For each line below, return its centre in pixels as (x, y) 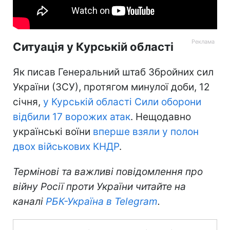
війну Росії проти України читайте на (99, 186)
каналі (29, 201)
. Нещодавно (161, 117)
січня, (28, 102)
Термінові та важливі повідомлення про (108, 171)
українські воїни (53, 131)
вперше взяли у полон (146, 131)
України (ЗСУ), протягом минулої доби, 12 (111, 87)
